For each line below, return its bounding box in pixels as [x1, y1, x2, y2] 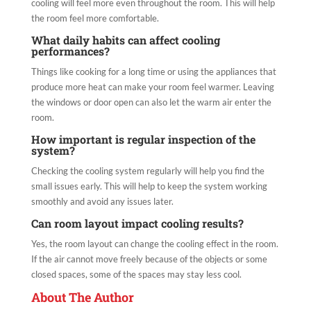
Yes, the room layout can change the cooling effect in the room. [31, 238, 278, 250]
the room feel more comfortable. [31, 12, 161, 24]
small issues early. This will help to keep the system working [31, 180, 267, 192]
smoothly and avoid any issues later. [31, 196, 176, 208]
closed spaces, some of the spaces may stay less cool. [31, 269, 244, 280]
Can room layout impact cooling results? [31, 216, 244, 231]
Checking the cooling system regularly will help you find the [31, 165, 264, 177]
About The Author [31, 289, 134, 306]
